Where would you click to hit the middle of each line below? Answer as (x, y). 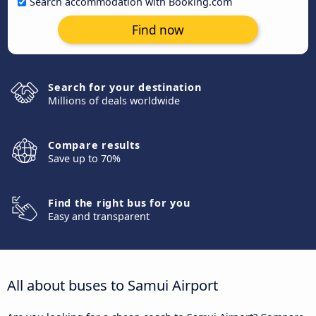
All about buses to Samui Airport (113, 285)
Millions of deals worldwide (114, 101)
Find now (158, 30)
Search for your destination (125, 87)
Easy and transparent (99, 216)
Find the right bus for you (119, 203)
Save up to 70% (84, 158)
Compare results (94, 145)
